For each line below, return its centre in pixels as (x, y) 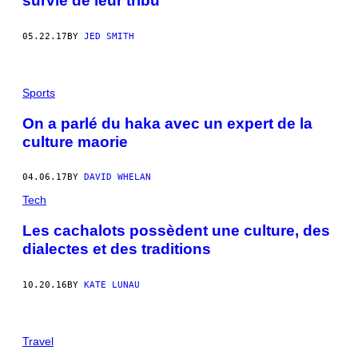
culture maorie (75, 141)
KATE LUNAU (112, 285)
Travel (38, 341)
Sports (39, 92)
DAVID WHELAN (117, 177)
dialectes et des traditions (117, 249)
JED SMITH (109, 36)
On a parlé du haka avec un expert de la (167, 123)
